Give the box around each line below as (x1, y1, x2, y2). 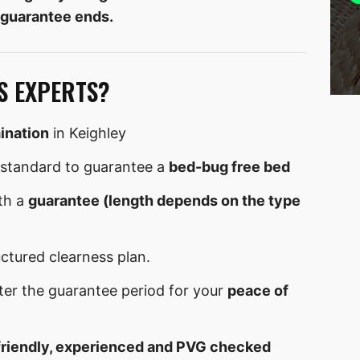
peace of (227, 282, 288, 300)
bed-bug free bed (169, 158, 290, 176)
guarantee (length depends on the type (28, 192, 301, 210)
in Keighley (49, 125, 126, 142)
